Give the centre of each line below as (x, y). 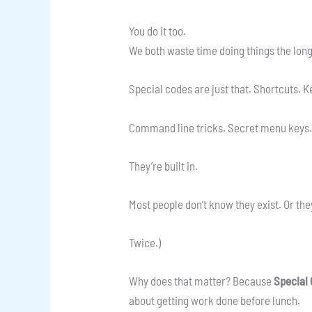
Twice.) (145, 243)
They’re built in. (164, 165)
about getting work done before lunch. (215, 301)
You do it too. (158, 31)
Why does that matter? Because (202, 281)
